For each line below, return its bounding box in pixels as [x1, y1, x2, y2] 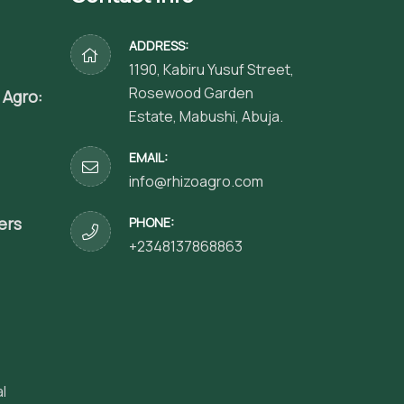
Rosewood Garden [128, 83, 253, 103]
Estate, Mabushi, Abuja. [128, 106, 283, 126]
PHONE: [128, 214, 174, 231]
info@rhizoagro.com [128, 171, 263, 191]
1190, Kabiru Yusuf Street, [128, 60, 294, 79]
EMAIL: [128, 149, 168, 166]
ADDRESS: [128, 37, 188, 54]
